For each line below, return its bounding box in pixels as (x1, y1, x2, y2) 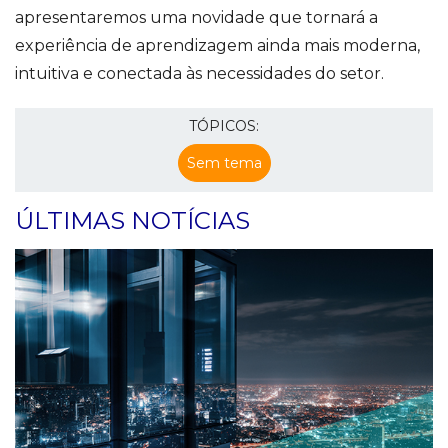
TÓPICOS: (189, 117, 259, 136)
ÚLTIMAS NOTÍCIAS (15, 206, 250, 236)
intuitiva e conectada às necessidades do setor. (15, 64, 388, 84)
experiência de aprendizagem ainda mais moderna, (15, 36, 420, 56)
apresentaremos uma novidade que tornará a (15, 8, 378, 28)
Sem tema (186, 154, 262, 173)
